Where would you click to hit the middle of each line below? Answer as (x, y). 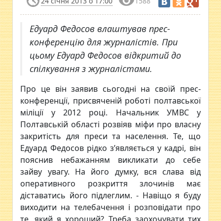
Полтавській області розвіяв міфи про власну (110, 124)
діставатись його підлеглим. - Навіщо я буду (110, 195)
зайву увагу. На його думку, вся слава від (110, 172)
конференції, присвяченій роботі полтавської (110, 101)
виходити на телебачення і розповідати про (110, 207)
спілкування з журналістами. (91, 69)
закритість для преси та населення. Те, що (110, 136)
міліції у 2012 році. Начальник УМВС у (110, 112)
